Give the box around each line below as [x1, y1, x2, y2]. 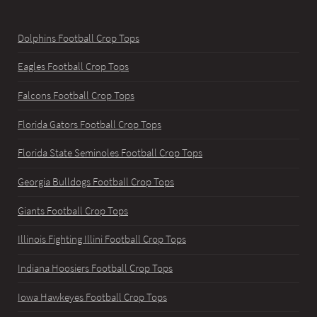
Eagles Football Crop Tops [18, 60, 129, 74]
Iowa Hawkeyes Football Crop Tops [18, 290, 167, 304]
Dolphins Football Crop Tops [18, 31, 139, 45]
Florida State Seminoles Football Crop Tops [18, 146, 202, 160]
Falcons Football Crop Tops [18, 89, 134, 103]
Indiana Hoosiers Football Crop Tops [18, 261, 173, 275]
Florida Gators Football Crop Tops [18, 117, 161, 131]
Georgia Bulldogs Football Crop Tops [18, 175, 174, 188]
